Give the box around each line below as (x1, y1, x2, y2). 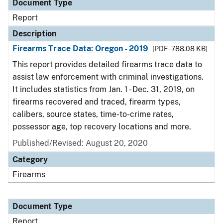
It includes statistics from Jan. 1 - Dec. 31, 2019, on (12, 85, 195, 94)
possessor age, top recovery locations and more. (12, 122, 191, 131)
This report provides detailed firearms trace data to (12, 60, 202, 69)
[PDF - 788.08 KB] (152, 45, 208, 53)
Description (12, 29, 56, 38)
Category (12, 155, 48, 164)
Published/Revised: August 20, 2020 (12, 138, 148, 148)
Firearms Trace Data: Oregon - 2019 (12, 44, 148, 53)
